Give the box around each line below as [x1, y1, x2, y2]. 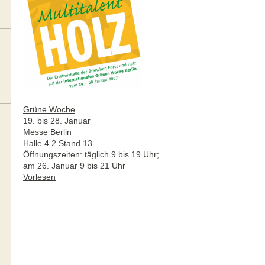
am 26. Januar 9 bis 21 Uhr [23, 161, 125, 170]
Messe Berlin [23, 127, 72, 137]
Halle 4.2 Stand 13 [23, 138, 92, 148]
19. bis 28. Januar [23, 116, 91, 125]
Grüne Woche [23, 105, 75, 114]
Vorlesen [23, 172, 56, 182]
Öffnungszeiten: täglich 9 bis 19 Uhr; [23, 150, 159, 159]
